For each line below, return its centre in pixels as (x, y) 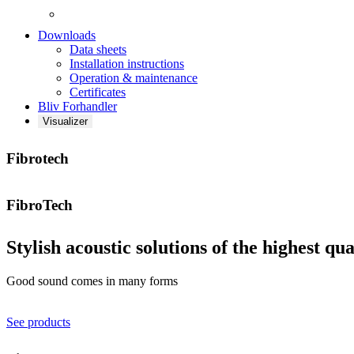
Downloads (67, 36)
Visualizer (65, 122)
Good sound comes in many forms (92, 281)
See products (38, 322)
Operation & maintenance (134, 78)
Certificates (98, 92)
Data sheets (98, 50)
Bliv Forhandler (77, 107)
